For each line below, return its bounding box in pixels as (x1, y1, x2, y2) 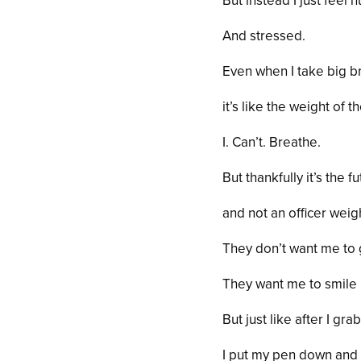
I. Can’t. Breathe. (222, 134, 322, 151)
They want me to (222, 276, 326, 293)
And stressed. (222, 27, 306, 45)
